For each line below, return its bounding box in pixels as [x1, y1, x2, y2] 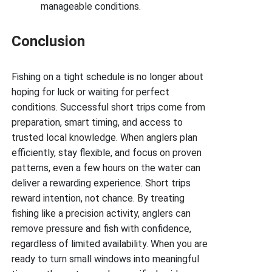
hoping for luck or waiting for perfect [12, 86, 170, 98]
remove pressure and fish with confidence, [12, 222, 192, 234]
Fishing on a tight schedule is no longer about [12, 70, 204, 83]
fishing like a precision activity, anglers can [12, 207, 191, 219]
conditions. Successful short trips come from [12, 101, 206, 113]
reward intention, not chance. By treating [12, 192, 185, 204]
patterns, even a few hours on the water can [12, 161, 201, 174]
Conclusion [12, 32, 86, 50]
